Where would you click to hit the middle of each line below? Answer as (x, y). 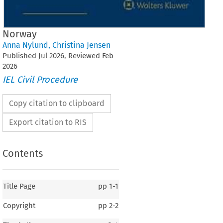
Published (20, 56)
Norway (19, 34)
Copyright (19, 206)
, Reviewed (83, 56)
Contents (22, 153)
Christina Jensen (81, 45)
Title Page (19, 186)
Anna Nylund (25, 45)
